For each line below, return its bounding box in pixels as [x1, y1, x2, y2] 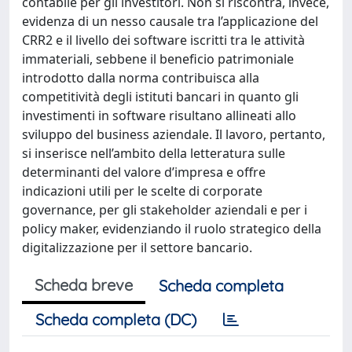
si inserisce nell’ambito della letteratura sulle [22, 145, 285, 162]
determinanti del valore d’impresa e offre [22, 163, 266, 181]
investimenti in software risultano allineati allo [22, 107, 296, 124]
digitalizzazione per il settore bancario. [22, 239, 252, 256]
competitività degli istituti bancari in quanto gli [22, 88, 299, 105]
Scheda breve [35, 275, 133, 295]
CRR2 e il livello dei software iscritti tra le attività [22, 31, 305, 49]
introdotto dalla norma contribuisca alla [22, 69, 259, 86]
